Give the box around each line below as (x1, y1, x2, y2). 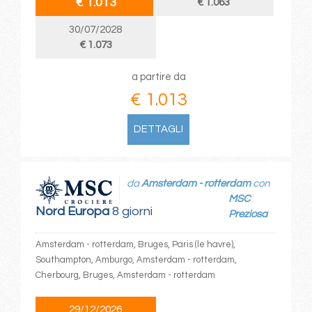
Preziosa (228, 208, 268, 219)
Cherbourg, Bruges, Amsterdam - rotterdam (35, 270, 215, 280)
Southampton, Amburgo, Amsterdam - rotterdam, (35, 254, 237, 265)
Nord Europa (35, 204, 109, 218)
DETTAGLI (134, 124, 184, 135)
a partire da (131, 72, 186, 83)
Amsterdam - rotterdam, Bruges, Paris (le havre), (35, 239, 235, 249)
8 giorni (109, 204, 153, 218)
